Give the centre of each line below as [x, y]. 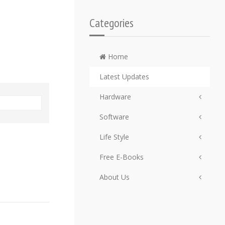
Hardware [115, 97]
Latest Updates [124, 77]
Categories [111, 23]
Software [114, 117]
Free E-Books [122, 157]
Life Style [114, 137]
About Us [115, 177]
